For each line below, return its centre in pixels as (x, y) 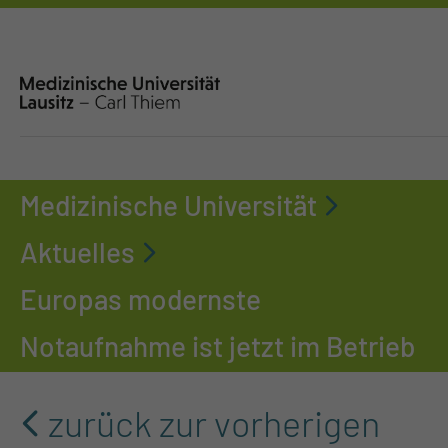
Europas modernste (140, 299)
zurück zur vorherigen (214, 422)
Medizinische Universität (168, 205)
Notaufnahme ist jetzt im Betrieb (217, 346)
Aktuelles (77, 252)
